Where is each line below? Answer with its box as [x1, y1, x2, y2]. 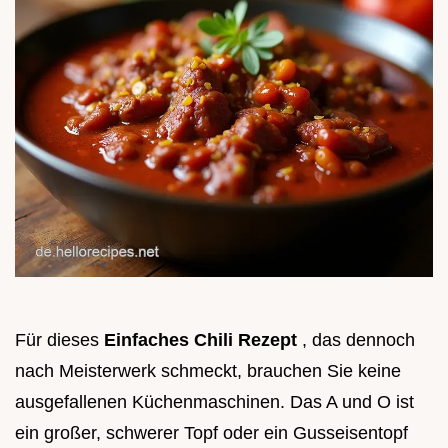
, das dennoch [302, 330, 415, 351]
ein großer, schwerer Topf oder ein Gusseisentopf [15, 423, 408, 444]
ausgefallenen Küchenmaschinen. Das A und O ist [15, 392, 414, 413]
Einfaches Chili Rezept [104, 330, 302, 351]
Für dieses [15, 330, 104, 351]
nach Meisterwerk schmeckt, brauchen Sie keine [15, 361, 401, 382]
